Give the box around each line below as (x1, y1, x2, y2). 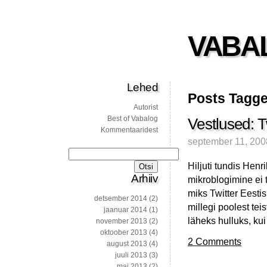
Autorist (133, 103, 158, 112)
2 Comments (188, 236, 241, 247)
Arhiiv (131, 172, 158, 185)
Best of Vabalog (107, 114, 158, 123)
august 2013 (107, 240, 147, 249)
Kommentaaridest (101, 126, 158, 135)
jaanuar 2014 (104, 206, 147, 215)
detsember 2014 (94, 194, 147, 203)
